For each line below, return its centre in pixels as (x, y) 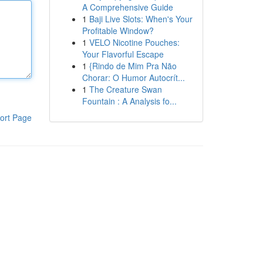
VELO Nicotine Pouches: (134, 42)
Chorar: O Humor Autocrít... (133, 77)
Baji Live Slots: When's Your (141, 19)
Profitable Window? (118, 31)
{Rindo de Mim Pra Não (133, 66)
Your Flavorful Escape (123, 54)
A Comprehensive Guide (127, 7)
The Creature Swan (125, 89)
